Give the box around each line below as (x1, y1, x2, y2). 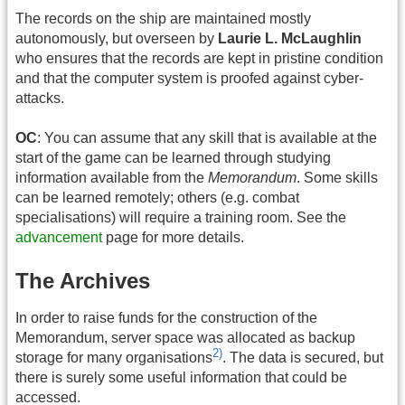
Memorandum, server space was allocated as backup (15, 329, 355, 345)
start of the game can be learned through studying (15, 150, 331, 166)
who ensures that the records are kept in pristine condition (15, 51, 383, 67)
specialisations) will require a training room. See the (15, 210, 346, 226)
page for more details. (102, 230, 244, 246)
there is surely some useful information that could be (15, 370, 347, 386)
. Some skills (297, 170, 378, 186)
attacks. (15, 90, 64, 107)
